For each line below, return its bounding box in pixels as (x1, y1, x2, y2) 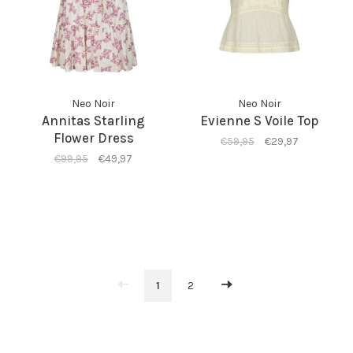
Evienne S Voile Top (200, 112, 319, 128)
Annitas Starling (42, 112, 146, 128)
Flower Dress (53, 129, 134, 146)
